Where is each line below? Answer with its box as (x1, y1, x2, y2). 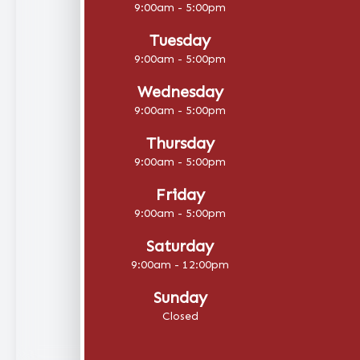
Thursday (145, 133, 215, 153)
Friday (155, 184, 205, 204)
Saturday (146, 235, 214, 256)
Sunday (153, 287, 207, 307)
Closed (162, 309, 198, 323)
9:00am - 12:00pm (131, 257, 229, 272)
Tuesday (149, 30, 211, 50)
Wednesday (137, 81, 223, 101)
